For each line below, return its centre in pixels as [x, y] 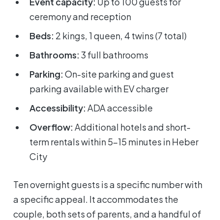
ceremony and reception [81, 16]
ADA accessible [120, 108]
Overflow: [52, 127]
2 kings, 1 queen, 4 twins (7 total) [121, 35]
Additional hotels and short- [132, 127]
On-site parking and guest [119, 74]
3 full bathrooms [114, 55]
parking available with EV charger [99, 88]
